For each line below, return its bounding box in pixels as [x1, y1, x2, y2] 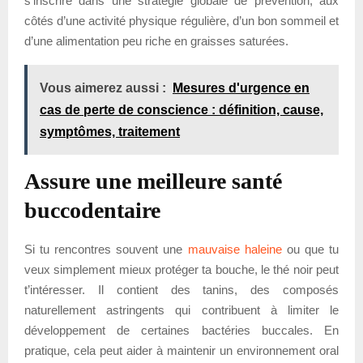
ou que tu [281, 241, 340, 256]
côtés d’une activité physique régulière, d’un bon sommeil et [24, 13, 339, 28]
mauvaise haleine [187, 241, 282, 256]
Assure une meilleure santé [24, 168, 282, 194]
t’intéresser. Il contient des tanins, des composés [24, 282, 339, 297]
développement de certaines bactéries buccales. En [24, 322, 339, 337]
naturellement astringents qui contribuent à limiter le [24, 302, 339, 317]
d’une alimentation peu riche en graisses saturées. [24, 33, 288, 48]
